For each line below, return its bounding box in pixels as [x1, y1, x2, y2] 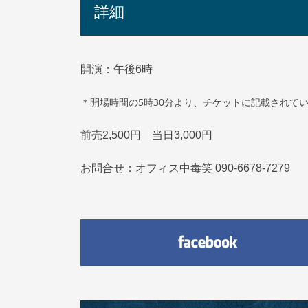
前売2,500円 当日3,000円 [80, 129, 245, 141]
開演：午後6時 [80, 63, 153, 75]
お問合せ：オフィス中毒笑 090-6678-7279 [80, 162, 290, 174]
